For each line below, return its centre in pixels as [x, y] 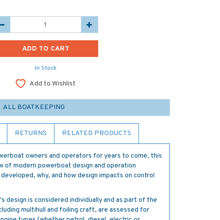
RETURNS [31, 133]
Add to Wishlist [52, 84]
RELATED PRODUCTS [96, 133]
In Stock [45, 68]
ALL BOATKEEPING [34, 107]
